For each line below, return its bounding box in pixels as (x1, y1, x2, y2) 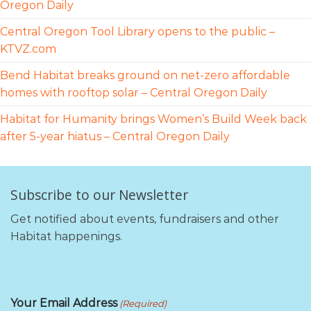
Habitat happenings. (10, 229, 122, 243)
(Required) (119, 298, 167, 310)
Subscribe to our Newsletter (10, 185, 188, 205)
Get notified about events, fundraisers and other (10, 212, 279, 226)
